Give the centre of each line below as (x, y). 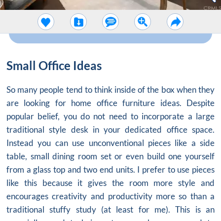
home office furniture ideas (125, 103)
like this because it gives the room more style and (110, 183)
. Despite (197, 103)
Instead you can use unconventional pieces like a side (110, 143)
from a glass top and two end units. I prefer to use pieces (110, 170)
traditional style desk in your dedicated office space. (110, 130)
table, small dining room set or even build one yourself (110, 156)
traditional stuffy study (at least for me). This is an (110, 210)
